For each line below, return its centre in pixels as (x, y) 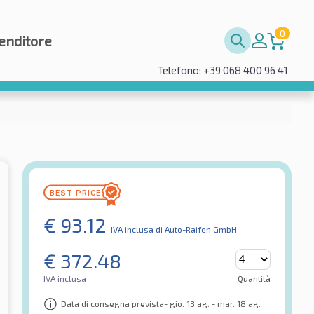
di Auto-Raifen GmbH (196, 229)
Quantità (254, 278)
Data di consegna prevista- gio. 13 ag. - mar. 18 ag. (161, 304)
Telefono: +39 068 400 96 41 (223, 70)
